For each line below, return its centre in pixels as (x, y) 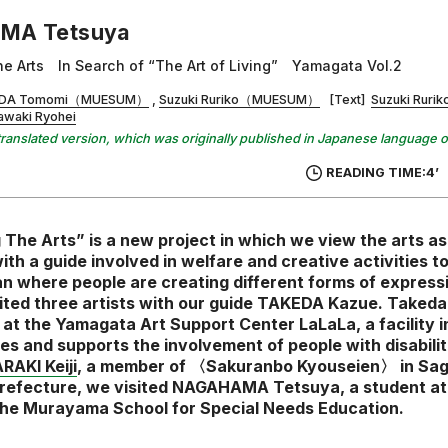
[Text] (350, 100)
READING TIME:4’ (382, 173)
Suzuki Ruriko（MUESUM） (239, 100)
